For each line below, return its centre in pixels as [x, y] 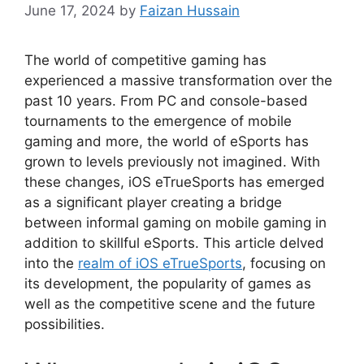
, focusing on [284, 264]
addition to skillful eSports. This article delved [174, 243]
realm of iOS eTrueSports [160, 264]
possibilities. [65, 325]
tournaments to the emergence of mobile [158, 121]
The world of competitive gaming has [145, 61]
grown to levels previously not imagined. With [172, 162]
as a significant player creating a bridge [153, 203]
